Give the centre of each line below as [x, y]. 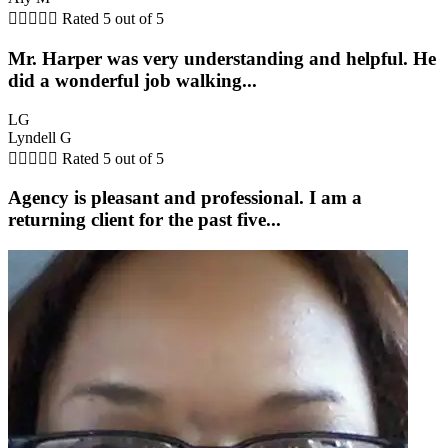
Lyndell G [40, 137]
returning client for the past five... [144, 220]
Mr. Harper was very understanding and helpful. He [222, 58]
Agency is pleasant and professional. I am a [185, 198]
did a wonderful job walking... [132, 80]
